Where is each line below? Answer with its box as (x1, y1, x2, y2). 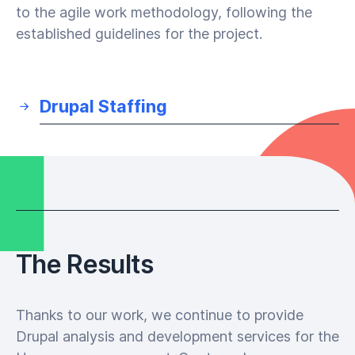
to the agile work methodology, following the (16, 4, 312, 21)
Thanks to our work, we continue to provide (16, 307, 303, 323)
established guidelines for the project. (16, 25, 262, 42)
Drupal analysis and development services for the (16, 328, 339, 345)
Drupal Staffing (40, 96, 167, 116)
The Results (16, 249, 153, 280)
